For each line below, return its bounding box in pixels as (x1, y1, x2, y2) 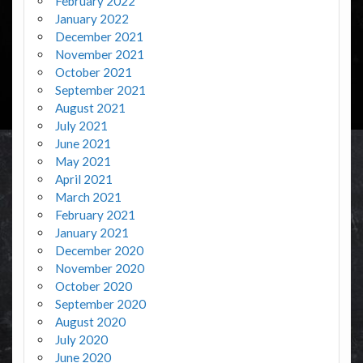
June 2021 (54, 135, 111, 151)
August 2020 (54, 314, 126, 329)
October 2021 (54, 64, 132, 79)
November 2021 (54, 46, 144, 62)
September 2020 (54, 296, 146, 311)
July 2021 (54, 117, 108, 133)
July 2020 (54, 331, 108, 347)
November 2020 (54, 260, 144, 275)
